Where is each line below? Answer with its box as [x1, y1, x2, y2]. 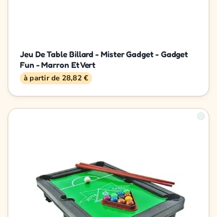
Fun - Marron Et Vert [20, 59, 96, 70]
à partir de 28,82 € [24, 73, 89, 83]
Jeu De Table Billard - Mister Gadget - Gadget [20, 48, 188, 59]
